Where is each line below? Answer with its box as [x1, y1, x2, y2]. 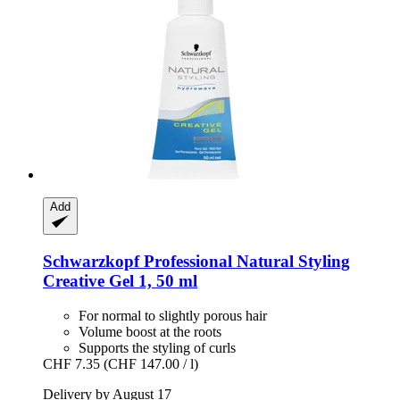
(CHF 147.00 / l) [104, 355, 198, 371]
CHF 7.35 [43, 355, 100, 371]
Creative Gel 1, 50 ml [43, 271, 197, 291]
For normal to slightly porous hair [79, 307, 267, 323]
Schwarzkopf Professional [43, 252, 232, 271]
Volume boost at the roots [79, 323, 221, 339]
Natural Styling [232, 252, 350, 271]
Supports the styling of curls [79, 339, 236, 355]
